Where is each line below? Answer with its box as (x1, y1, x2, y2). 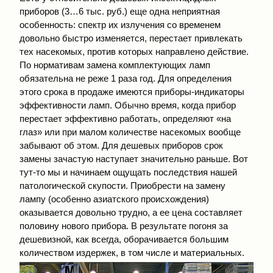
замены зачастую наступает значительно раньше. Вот (19, 153, 248, 164)
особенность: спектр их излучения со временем (19, 19, 221, 30)
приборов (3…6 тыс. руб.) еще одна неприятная (19, 5, 220, 16)
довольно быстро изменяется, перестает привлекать (19, 32, 243, 43)
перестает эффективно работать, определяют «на (19, 113, 231, 124)
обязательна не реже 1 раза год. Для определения (19, 73, 232, 83)
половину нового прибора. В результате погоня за (19, 220, 228, 231)
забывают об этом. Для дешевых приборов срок (19, 140, 223, 151)
